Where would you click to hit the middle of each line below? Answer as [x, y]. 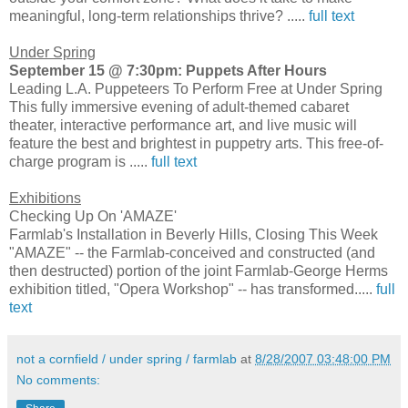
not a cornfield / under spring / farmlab [127, 358]
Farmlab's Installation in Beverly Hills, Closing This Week [194, 234]
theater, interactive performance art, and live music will [183, 125]
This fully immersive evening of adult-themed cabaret [179, 107]
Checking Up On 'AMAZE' [93, 216]
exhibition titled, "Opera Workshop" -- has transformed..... [193, 289]
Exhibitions [45, 198]
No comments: [58, 379]
